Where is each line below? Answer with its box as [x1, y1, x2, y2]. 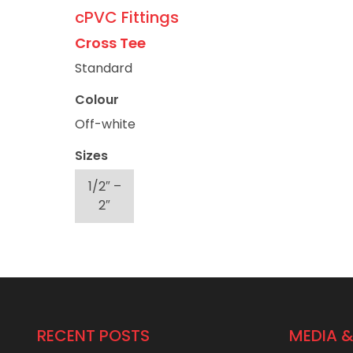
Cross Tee [75, 33, 146, 54]
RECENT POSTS [37, 325, 150, 347]
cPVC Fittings [75, 6, 179, 29]
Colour [75, 91, 119, 110]
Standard [75, 59, 132, 78]
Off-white [75, 115, 136, 134]
